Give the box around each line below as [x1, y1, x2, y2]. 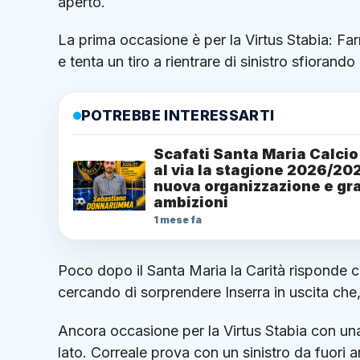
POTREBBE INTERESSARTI [81, 107, 275, 125]
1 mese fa [153, 214, 202, 227]
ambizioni [153, 194, 228, 211]
